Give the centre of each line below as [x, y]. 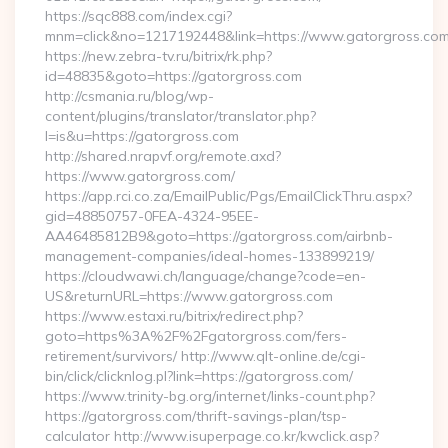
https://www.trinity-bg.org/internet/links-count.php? [210, 396]
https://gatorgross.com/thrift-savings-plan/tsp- [196, 416]
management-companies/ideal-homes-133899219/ [209, 256]
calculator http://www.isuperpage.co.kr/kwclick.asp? [212, 436]
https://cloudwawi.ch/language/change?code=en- [205, 276]
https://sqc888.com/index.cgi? [138, 16]
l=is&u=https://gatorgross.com [142, 136]
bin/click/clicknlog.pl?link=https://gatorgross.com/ [199, 376]
